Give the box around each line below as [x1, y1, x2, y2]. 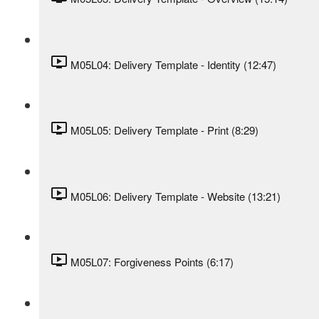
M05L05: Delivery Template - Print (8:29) [70, 122, 258, 138]
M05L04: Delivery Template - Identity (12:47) [70, 56, 276, 72]
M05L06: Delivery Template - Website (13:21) [70, 188, 281, 204]
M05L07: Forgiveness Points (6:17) [70, 254, 234, 270]
